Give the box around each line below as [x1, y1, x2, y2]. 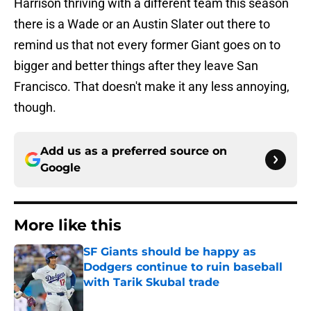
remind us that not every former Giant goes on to [14, 37, 280, 53]
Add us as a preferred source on [40, 144, 227, 158]
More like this [14, 216, 121, 235]
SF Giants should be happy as [83, 245, 256, 259]
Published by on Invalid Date [83, 290, 203, 302]
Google [40, 161, 81, 175]
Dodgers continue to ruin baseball [83, 260, 283, 274]
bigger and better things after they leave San [14, 58, 258, 74]
